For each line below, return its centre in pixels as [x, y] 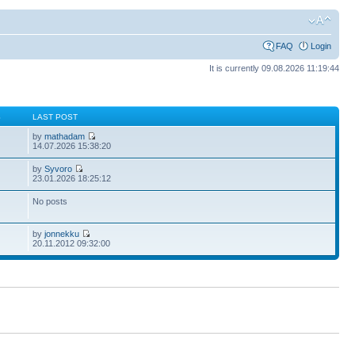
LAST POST [55, 116]
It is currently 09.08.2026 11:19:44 [274, 68]
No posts [50, 201]
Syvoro [59, 168]
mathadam [65, 136]
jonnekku [62, 233]
